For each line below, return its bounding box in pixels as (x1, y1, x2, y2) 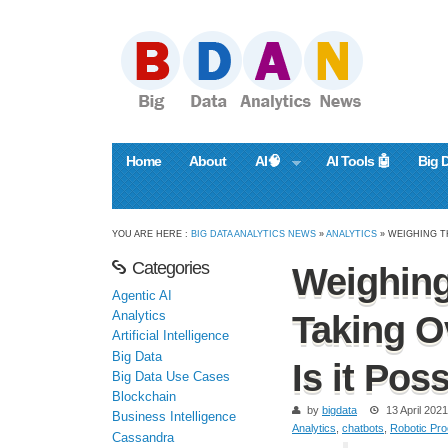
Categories (132, 258, 209, 279)
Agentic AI (112, 288, 172, 303)
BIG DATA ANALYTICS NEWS (191, 228, 316, 240)
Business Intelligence (112, 410, 236, 425)
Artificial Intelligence (112, 329, 229, 344)
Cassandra (112, 430, 174, 445)
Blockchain (112, 390, 176, 405)
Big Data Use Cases (112, 369, 230, 384)
